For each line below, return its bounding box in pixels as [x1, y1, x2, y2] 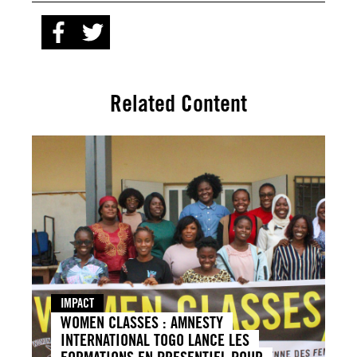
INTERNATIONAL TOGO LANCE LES [61, 329, 249, 350]
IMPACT [61, 295, 94, 311]
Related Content [110, 88, 247, 117]
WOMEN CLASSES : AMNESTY [61, 312, 223, 332]
